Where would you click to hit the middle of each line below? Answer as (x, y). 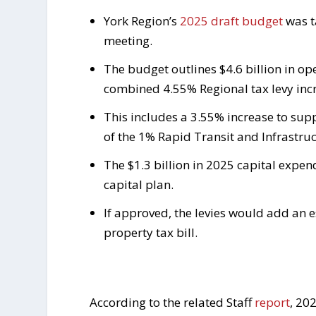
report (273, 303)
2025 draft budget (231, 21)
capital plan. (138, 185)
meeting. (128, 41)
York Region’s (141, 21)
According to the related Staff (172, 303)
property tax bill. (150, 233)
